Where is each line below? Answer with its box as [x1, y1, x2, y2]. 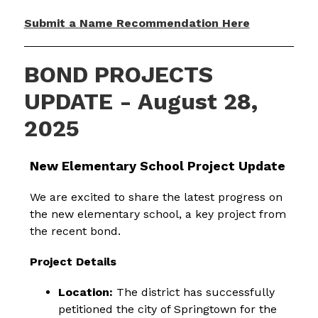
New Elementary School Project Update [30, 158, 286, 174]
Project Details [30, 255, 117, 269]
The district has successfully [113, 285, 275, 300]
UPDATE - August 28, [23, 88, 258, 116]
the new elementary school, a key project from [30, 207, 287, 221]
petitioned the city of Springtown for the [58, 302, 278, 317]
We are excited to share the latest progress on [30, 190, 283, 204]
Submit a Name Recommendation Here [23, 16, 250, 31]
